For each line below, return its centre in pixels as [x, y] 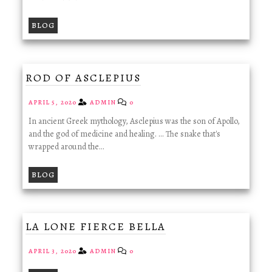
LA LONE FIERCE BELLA [95, 227]
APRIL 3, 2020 [53, 251]
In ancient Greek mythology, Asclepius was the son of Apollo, [134, 121]
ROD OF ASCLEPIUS [83, 77]
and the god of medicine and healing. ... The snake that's [124, 134]
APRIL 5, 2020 [53, 102]
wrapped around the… [66, 146]
